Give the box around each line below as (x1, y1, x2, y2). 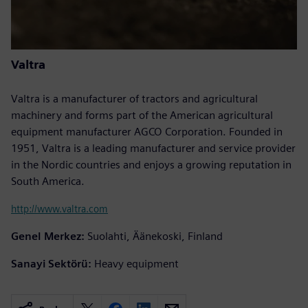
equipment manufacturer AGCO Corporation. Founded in (11, 124, 283, 138)
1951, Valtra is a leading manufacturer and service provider (11, 141, 296, 155)
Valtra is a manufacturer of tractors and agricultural (11, 91, 258, 105)
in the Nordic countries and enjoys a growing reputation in (11, 157, 291, 171)
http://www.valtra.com (11, 202, 108, 214)
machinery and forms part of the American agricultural (11, 108, 273, 122)
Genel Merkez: (11, 229, 85, 243)
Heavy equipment (94, 256, 179, 270)
